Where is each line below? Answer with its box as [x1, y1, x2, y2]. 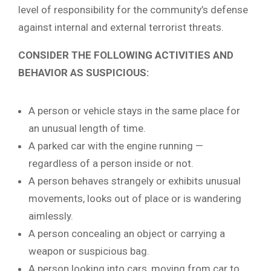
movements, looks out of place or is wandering [28, 192, 241, 204]
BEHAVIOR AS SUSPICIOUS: [18, 66, 149, 79]
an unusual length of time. [28, 122, 146, 134]
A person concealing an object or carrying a [28, 227, 225, 240]
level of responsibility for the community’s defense [18, 3, 248, 16]
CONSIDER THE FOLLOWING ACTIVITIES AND [18, 48, 233, 61]
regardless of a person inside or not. [28, 157, 194, 169]
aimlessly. [28, 209, 73, 222]
